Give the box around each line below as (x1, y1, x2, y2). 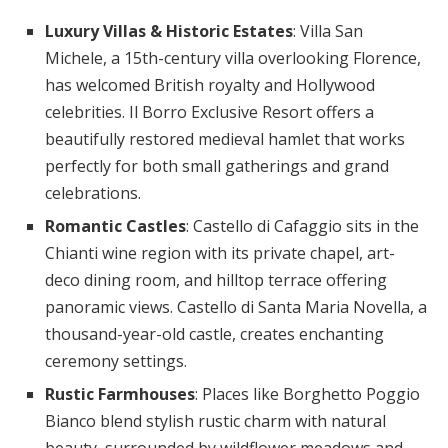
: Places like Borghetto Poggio (195, 383, 420, 405)
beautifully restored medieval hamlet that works (45, 128, 405, 150)
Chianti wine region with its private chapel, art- (45, 242, 395, 264)
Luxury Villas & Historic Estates (45, 20, 293, 42)
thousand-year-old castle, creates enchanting (45, 323, 384, 345)
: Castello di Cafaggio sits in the (186, 215, 419, 237)
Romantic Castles (45, 215, 186, 237)
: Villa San (293, 20, 363, 42)
